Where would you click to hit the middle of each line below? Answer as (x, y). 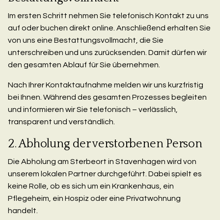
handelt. (23, 211)
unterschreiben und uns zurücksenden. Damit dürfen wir (107, 53)
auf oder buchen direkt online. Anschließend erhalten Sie (109, 28)
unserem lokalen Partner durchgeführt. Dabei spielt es (105, 174)
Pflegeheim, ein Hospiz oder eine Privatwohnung (94, 199)
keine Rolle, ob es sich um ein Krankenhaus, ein (91, 186)
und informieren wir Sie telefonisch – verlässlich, (93, 110)
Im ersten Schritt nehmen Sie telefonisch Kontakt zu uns (108, 16)
